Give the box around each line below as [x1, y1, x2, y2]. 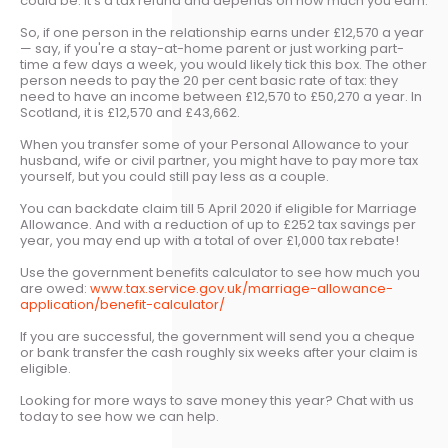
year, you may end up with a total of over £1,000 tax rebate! [20, 231, 399, 250]
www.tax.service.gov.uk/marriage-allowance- [90, 279, 393, 298]
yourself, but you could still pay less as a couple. [20, 167, 329, 186]
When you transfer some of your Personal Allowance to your [20, 135, 409, 154]
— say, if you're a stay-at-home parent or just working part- [20, 39, 404, 58]
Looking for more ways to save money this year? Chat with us [20, 391, 414, 410]
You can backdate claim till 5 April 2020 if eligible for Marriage [20, 199, 417, 218]
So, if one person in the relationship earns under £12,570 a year [20, 23, 424, 42]
